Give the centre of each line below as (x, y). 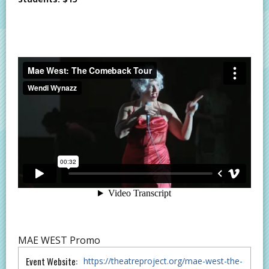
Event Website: (52, 261)
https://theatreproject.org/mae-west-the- (163, 261)
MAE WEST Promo (59, 240)
